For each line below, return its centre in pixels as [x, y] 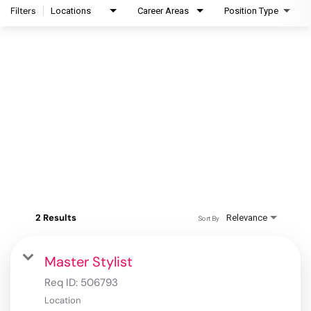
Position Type [251, 11]
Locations [71, 11]
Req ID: [62, 283]
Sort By [208, 218]
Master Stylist [89, 262]
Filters [23, 11]
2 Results [56, 218]
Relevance [247, 218]
